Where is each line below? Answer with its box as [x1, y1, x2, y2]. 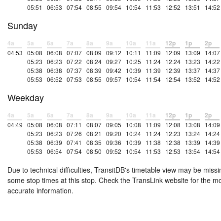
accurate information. [7, 185, 74, 196]
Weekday [7, 91, 44, 104]
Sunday [7, 19, 37, 32]
